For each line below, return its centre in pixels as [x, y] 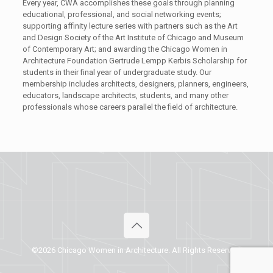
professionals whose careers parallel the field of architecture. [130, 107]
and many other [200, 95]
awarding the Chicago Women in [170, 49]
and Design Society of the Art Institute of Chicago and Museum [133, 37]
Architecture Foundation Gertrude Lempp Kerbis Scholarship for [134, 61]
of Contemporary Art [58, 49]
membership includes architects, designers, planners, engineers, [135, 84]
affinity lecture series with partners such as [138, 26]
